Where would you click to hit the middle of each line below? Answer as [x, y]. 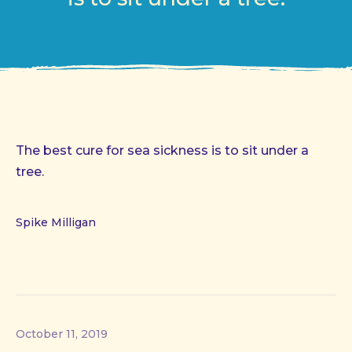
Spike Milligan [56, 222]
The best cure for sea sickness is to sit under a [162, 150]
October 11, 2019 [62, 334]
